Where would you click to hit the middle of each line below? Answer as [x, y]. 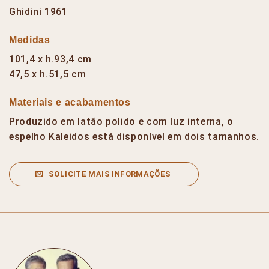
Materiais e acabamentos [70, 103]
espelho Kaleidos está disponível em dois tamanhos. [134, 137]
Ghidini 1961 [38, 12]
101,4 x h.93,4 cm [50, 59]
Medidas [30, 40]
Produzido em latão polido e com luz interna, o [121, 122]
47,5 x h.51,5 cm [48, 74]
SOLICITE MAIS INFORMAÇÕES [110, 174]
